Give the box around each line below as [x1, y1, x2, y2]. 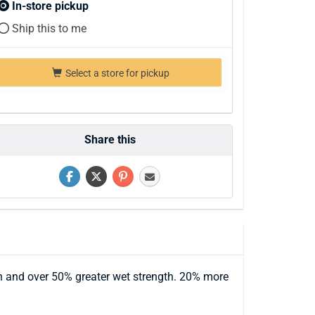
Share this [84, 133, 136, 146]
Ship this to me [9, 22, 86, 35]
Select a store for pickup [63, 67, 169, 79]
